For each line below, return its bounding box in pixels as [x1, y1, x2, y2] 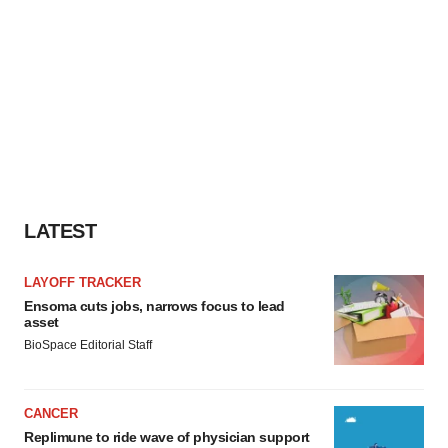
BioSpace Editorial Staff [24, 338, 152, 352]
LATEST [24, 220, 96, 242]
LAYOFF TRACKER [24, 275, 141, 290]
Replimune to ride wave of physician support [24, 429, 310, 445]
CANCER [24, 406, 78, 421]
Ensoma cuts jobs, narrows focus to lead [24, 298, 285, 314]
